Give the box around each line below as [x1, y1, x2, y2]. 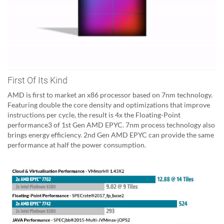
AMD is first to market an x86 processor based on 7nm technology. [7, 90, 212, 99]
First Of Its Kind [7, 75, 67, 86]
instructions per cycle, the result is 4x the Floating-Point [7, 110, 180, 119]
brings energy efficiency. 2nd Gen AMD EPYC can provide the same [7, 130, 214, 139]
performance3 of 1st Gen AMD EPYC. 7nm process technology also [7, 120, 215, 129]
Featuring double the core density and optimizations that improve [7, 100, 210, 109]
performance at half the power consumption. [7, 140, 146, 149]
